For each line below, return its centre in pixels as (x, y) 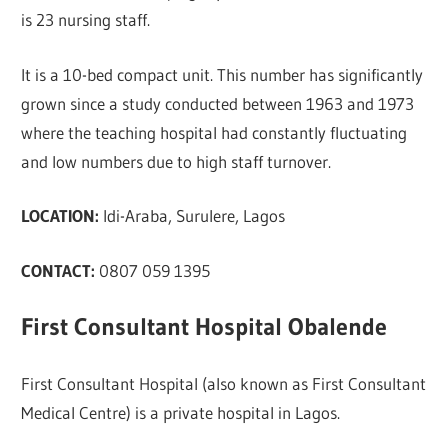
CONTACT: (58, 270)
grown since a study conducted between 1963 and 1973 (218, 103)
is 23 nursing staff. (86, 20)
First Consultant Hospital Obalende (204, 327)
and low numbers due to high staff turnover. (176, 161)
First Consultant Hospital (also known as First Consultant (224, 383)
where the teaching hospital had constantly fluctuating (214, 132)
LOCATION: (62, 216)
